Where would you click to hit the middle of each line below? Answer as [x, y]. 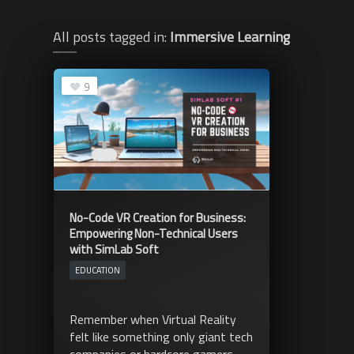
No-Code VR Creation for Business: [157, 217]
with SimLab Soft [114, 249]
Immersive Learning [230, 37]
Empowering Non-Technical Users [153, 233]
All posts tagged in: [111, 37]
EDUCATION [97, 270]
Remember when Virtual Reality [153, 319]
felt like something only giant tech [161, 336]
